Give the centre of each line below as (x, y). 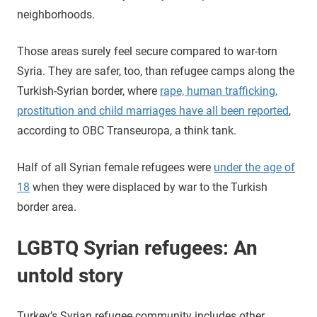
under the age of (254, 167)
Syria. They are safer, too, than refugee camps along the (156, 71)
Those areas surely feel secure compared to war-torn (147, 51)
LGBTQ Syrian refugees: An (137, 248)
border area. (47, 207)
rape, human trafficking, (219, 91)
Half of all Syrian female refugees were (115, 167)
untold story (70, 276)
